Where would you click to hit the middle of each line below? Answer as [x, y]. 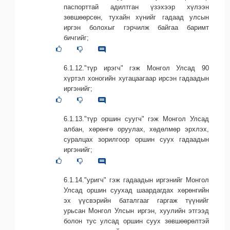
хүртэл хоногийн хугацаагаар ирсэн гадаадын [136, 78]
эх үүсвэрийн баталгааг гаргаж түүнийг [136, 200]
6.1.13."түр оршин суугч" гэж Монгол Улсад [136, 119]
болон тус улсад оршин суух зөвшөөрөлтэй [136, 221]
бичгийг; [76, 37]
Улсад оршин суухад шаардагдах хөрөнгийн [136, 190]
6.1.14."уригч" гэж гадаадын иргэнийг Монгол [136, 180]
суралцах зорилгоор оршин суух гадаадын [136, 139]
